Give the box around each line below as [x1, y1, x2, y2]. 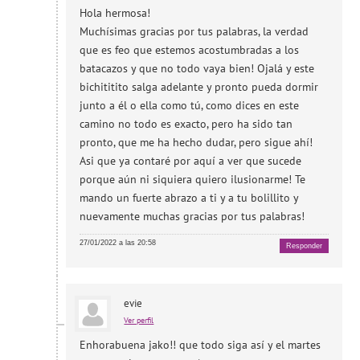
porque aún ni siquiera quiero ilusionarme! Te [80, 172, 306, 187]
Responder [285, 242, 322, 251]
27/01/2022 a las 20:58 [80, 239, 157, 247]
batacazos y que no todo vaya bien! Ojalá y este [80, 61, 315, 76]
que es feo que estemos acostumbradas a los [80, 43, 300, 58]
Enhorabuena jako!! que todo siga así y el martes [80, 337, 321, 352]
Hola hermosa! [80, 6, 151, 21]
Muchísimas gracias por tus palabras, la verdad [80, 24, 309, 39]
